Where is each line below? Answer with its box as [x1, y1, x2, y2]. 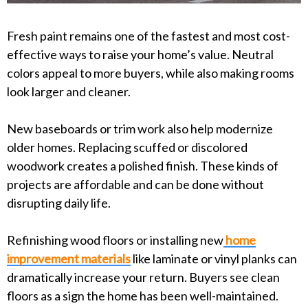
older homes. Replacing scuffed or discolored [7, 139, 247, 155]
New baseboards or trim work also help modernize [7, 120, 273, 136]
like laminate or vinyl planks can [131, 250, 297, 266]
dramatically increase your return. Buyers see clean [7, 269, 280, 285]
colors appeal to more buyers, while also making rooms [7, 65, 294, 80]
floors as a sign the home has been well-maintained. [7, 287, 278, 303]
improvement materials [7, 250, 131, 266]
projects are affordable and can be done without [7, 176, 264, 192]
